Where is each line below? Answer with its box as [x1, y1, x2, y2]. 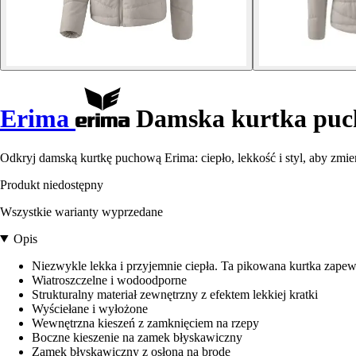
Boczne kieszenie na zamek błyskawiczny [32, 330, 242, 344]
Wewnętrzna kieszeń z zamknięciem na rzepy [32, 315, 259, 330]
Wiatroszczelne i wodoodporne [32, 273, 187, 287]
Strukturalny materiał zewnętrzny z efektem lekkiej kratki [32, 287, 318, 301]
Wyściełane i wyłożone [32, 301, 148, 315]
